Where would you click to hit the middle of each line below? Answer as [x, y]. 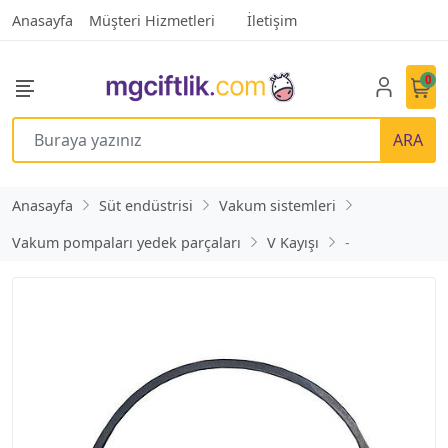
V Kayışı [293, 242]
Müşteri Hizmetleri [152, 20]
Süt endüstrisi [146, 205]
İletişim [272, 20]
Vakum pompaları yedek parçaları [126, 242]
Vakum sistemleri [277, 205]
